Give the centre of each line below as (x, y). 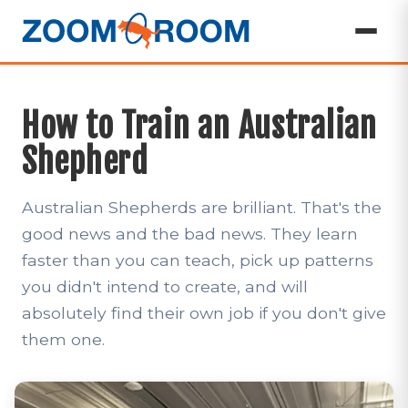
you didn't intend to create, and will (165, 286)
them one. (63, 339)
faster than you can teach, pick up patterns (198, 260)
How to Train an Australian (199, 126)
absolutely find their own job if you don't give (204, 313)
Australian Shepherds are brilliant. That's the (202, 207)
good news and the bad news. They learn (190, 234)
